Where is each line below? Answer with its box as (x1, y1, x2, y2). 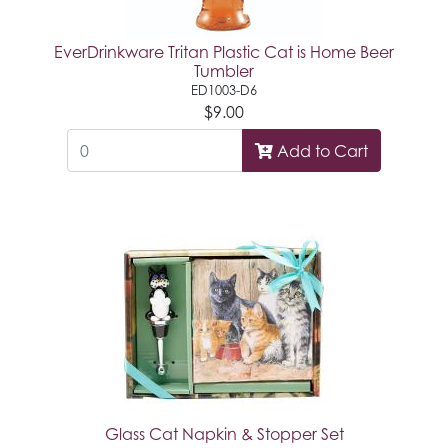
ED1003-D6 (191, 82, 257, 99)
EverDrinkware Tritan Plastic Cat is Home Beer (54, 42, 394, 63)
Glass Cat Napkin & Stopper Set (104, 423, 344, 444)
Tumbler (194, 61, 254, 82)
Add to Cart (272, 140, 368, 161)
